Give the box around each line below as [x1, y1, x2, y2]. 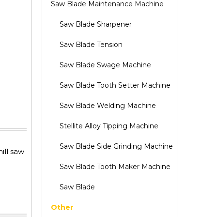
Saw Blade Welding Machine [60, 101, 156, 110]
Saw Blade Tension [60, 40, 123, 49]
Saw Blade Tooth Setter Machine [60, 81, 170, 90]
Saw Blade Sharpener [60, 20, 132, 29]
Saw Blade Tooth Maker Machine [60, 162, 170, 171]
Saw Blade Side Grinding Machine [60, 142, 173, 151]
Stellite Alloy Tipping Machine [60, 122, 158, 130]
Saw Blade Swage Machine [60, 61, 151, 69]
